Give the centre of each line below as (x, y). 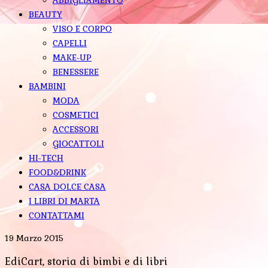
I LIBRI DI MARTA (64, 201)
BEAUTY (45, 14)
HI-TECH (46, 158)
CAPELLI (70, 43)
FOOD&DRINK (57, 172)
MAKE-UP (72, 57)
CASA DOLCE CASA (67, 186)
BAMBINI (47, 86)
